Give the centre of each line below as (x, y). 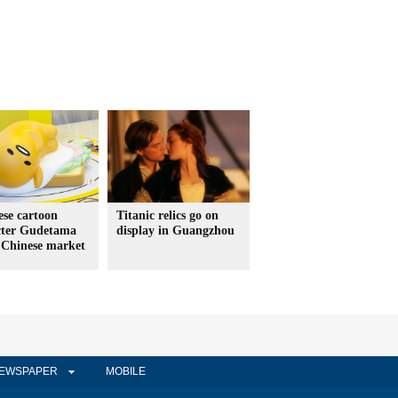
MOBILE (125, 371)
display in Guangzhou (175, 231)
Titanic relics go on (167, 215)
